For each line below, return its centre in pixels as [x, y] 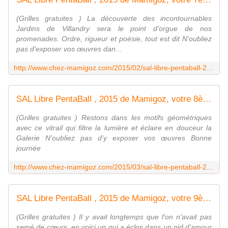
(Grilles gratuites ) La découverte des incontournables [114, 19]
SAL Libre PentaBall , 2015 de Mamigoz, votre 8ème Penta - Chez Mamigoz [207, 99]
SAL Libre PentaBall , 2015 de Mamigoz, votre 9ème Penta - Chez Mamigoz [207, 198]
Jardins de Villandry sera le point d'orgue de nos [114, 29]
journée [28, 148]
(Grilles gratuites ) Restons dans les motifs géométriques [114, 118]
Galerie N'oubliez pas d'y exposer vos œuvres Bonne [114, 138]
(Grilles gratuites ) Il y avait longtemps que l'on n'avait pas [114, 217]
